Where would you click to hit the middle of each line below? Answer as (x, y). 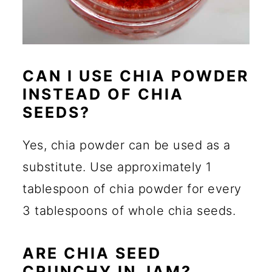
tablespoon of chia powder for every (132, 189)
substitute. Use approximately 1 (117, 167)
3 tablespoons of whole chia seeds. (129, 210)
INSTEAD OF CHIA (103, 94)
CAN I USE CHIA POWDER (136, 76)
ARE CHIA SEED (92, 253)
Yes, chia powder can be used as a (127, 145)
